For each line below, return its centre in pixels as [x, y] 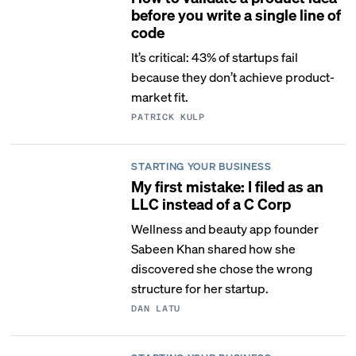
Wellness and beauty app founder [225, 228]
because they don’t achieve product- [233, 77]
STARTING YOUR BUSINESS [201, 166]
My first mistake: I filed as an [228, 186]
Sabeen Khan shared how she [214, 248]
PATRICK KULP [168, 117]
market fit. [160, 97]
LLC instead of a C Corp [211, 203]
